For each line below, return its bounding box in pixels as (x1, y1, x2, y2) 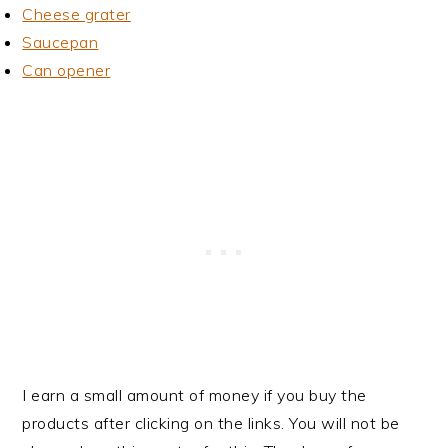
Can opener (22, 60, 111, 81)
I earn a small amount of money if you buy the (22, 385, 367, 406)
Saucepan (22, 32, 99, 53)
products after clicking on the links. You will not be (22, 413, 400, 434)
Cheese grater (22, 4, 131, 25)
